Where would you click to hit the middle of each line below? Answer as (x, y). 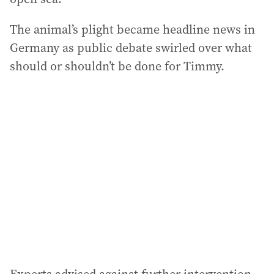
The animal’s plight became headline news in (132, 29)
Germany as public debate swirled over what (131, 48)
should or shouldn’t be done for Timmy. (117, 66)
